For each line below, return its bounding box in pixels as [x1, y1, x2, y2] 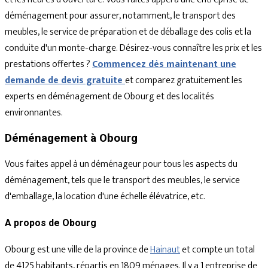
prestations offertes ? [5, 56, 92, 72]
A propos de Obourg [5, 217, 96, 229]
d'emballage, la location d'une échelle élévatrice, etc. [5, 188, 205, 205]
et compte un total [180, 241, 255, 258]
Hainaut [150, 241, 180, 258]
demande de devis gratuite [5, 72, 125, 89]
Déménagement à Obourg [5, 132, 138, 145]
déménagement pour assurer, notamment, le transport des [5, 7, 236, 24]
